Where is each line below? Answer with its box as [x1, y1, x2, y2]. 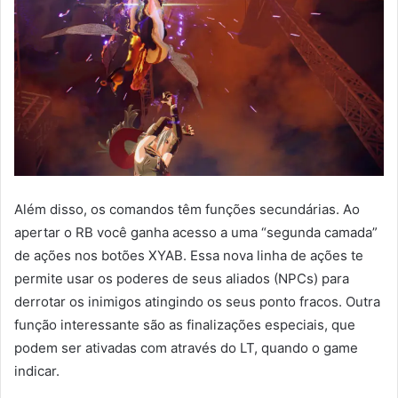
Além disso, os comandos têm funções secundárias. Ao [14, 200, 360, 218]
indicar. [14, 362, 60, 379]
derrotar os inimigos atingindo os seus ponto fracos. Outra [14, 292, 380, 310]
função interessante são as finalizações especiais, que [14, 315, 355, 333]
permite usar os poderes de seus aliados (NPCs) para [14, 269, 349, 287]
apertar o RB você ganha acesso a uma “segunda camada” [14, 223, 378, 241]
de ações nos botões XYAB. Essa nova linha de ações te [14, 246, 363, 264]
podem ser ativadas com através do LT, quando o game [14, 338, 358, 356]
